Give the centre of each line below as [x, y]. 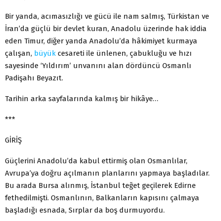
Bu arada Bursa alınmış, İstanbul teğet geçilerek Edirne [100, 185]
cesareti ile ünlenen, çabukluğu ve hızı [124, 53]
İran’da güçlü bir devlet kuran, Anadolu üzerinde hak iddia [106, 28]
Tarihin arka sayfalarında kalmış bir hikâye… [82, 98]
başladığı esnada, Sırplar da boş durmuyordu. [85, 210]
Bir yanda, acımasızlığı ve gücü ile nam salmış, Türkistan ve [107, 16]
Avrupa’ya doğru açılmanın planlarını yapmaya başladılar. [107, 173]
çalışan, [19, 53]
